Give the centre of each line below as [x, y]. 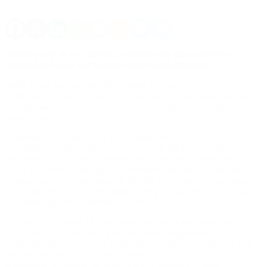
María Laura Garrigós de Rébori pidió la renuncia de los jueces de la [133, 85]
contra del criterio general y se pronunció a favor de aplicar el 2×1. [129, 243]
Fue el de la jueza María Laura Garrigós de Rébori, [100, 254]
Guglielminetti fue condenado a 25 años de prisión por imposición [128, 148]
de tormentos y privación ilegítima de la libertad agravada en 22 [124, 159]
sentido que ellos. [37, 117]
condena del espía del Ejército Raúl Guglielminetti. [106, 64]
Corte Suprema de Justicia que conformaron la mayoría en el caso [128, 95]
